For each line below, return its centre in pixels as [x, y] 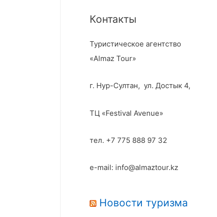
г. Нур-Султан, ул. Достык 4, [140, 86]
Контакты [113, 19]
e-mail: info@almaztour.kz [134, 167]
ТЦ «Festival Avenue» [127, 113]
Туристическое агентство [136, 44]
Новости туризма [144, 203]
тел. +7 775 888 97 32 [129, 140]
